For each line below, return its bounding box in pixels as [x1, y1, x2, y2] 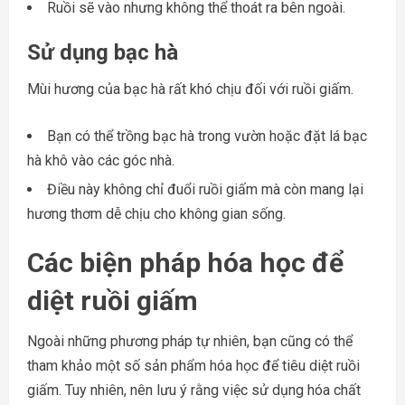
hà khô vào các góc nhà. [27, 151, 174, 169]
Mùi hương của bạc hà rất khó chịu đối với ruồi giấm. [27, 80, 353, 98]
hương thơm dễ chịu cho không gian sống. [27, 204, 286, 222]
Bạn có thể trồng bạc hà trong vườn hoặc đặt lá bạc [47, 127, 367, 145]
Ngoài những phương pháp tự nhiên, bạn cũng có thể [27, 332, 353, 350]
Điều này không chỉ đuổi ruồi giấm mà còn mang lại [47, 180, 363, 198]
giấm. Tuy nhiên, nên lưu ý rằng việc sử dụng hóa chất [27, 381, 361, 399]
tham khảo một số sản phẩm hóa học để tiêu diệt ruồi [27, 356, 360, 374]
